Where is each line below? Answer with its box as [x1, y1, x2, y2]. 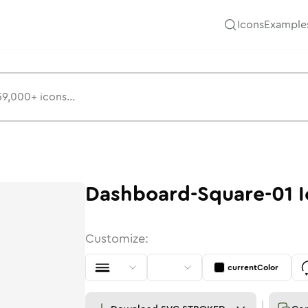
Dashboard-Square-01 [85, 179, 293, 209]
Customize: [85, 230, 148, 247]
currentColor [228, 261, 278, 274]
